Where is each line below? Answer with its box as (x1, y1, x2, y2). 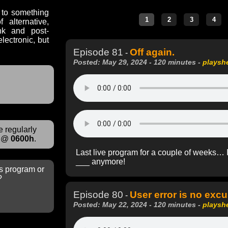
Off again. (130, 46, 175, 58)
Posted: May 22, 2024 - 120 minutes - (73, 200, 203, 209)
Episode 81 (73, 46, 123, 58)
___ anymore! (76, 157, 125, 166)
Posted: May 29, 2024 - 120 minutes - (73, 58, 203, 66)
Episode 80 (73, 189, 123, 200)
